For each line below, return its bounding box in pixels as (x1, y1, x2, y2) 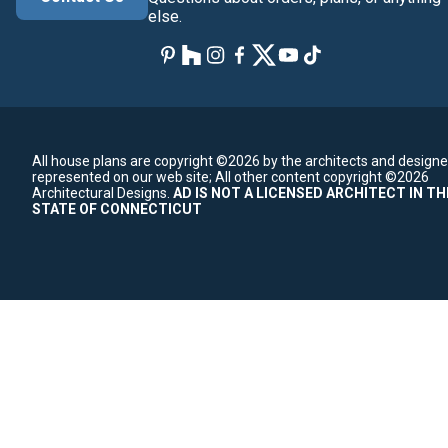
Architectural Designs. (32, 185, 170, 202)
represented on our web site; (32, 169, 212, 186)
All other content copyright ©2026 (215, 169, 429, 186)
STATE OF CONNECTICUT (32, 201, 202, 218)
